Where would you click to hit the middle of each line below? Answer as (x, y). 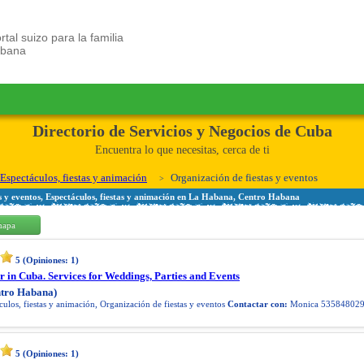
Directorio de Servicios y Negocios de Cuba (182, 131)
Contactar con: (258, 304)
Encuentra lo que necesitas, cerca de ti (182, 150)
